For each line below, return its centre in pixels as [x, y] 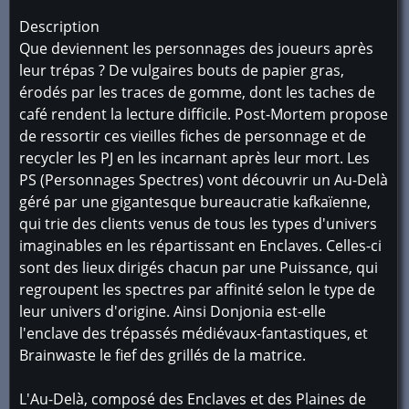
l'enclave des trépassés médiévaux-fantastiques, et [194, 333]
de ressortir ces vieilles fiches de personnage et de [193, 136]
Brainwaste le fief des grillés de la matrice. [163, 355]
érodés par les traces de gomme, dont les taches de [197, 92]
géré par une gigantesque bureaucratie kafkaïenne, [195, 202]
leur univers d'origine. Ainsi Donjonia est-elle [173, 311]
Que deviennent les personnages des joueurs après [196, 48]
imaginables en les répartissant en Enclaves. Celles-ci [200, 246]
